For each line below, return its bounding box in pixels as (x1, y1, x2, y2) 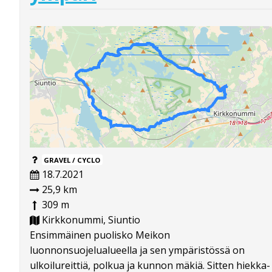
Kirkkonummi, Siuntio (39, 212, 140, 226)
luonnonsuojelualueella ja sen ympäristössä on (30, 243, 245, 257)
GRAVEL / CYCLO (44, 155, 101, 165)
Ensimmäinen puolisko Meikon (30, 228, 170, 242)
